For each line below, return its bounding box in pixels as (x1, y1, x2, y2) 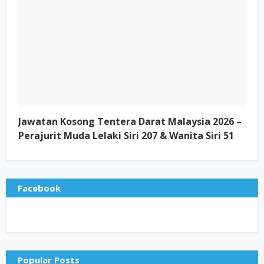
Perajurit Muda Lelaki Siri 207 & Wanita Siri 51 (18, 129, 234, 142)
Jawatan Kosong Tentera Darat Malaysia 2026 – (18, 115, 242, 128)
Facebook (18, 182, 61, 194)
